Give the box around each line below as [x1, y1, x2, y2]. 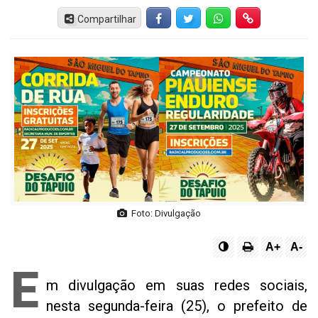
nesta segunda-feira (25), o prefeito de [46, 297, 307, 314]
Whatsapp [226, 13, 272, 25]
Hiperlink [256, 13, 295, 25]
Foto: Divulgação [127, 207, 201, 219]
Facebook [166, 13, 210, 25]
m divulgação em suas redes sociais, [46, 276, 307, 294]
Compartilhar [77, 13, 137, 25]
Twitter [196, 13, 229, 25]
